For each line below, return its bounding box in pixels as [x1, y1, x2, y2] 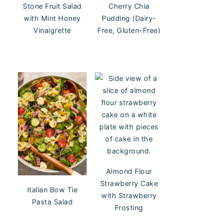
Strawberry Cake [100, 179, 158, 188]
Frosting [114, 203, 143, 212]
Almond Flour [106, 167, 152, 176]
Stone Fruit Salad [23, 2, 82, 11]
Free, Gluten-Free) [97, 26, 161, 35]
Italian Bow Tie [27, 185, 77, 194]
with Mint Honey [24, 14, 81, 23]
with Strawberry [101, 191, 157, 200]
